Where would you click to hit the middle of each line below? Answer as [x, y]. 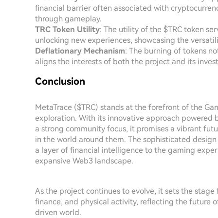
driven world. [58, 212]
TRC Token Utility [67, 29]
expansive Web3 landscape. [84, 161]
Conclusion [60, 81]
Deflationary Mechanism [80, 51]
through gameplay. [68, 19]
